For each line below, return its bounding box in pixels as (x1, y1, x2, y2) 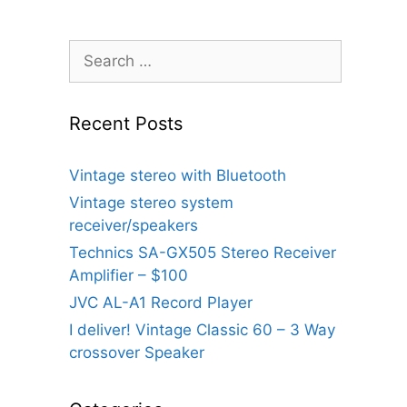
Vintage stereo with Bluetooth (69, 166, 286, 184)
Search (68, 41, 119, 59)
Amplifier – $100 (69, 266, 188, 284)
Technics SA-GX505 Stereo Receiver (69, 243, 336, 262)
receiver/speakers (69, 216, 198, 234)
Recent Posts (69, 113, 183, 134)
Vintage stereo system (69, 194, 233, 212)
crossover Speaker (69, 343, 204, 362)
